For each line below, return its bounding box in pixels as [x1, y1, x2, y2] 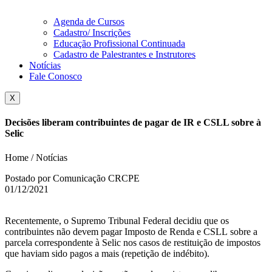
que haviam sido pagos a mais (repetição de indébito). [5, 248, 209, 259]
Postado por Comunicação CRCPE [5, 172, 140, 183]
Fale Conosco [29, 71, 82, 81]
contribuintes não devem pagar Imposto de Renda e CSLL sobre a [5, 226, 257, 237]
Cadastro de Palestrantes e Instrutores [53, 49, 195, 59]
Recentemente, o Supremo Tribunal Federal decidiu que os [5, 215, 229, 226]
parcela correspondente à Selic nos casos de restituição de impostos [5, 237, 260, 248]
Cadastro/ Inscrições [53, 27, 131, 38]
